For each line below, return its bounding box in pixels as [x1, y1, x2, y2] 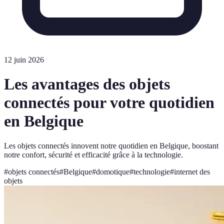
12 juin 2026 [4, 55, 44, 64]
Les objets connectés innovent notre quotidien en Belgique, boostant [4, 141, 218, 150]
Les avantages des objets [4, 75, 170, 93]
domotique [96, 167, 129, 176]
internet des [174, 167, 210, 176]
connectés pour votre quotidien [4, 93, 214, 112]
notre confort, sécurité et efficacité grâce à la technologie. [4, 150, 183, 159]
